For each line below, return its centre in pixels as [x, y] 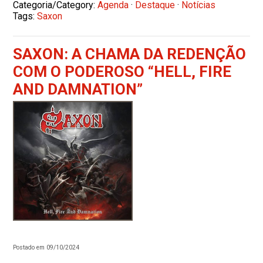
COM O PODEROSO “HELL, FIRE [122, 71]
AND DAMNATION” [78, 89]
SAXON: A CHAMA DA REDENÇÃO [130, 54]
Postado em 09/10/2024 [46, 247]
